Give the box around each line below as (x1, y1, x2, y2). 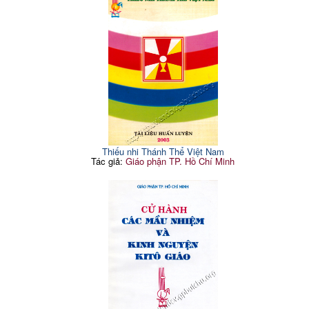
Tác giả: (91, 154, 126, 168)
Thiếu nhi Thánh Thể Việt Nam (101, 144, 224, 158)
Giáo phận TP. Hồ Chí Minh (126, 154, 235, 168)
